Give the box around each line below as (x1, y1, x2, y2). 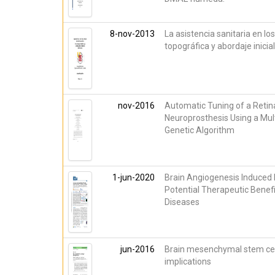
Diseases (165, 197, 199, 207)
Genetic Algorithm (165, 125, 234, 135)
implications (165, 257, 211, 266)
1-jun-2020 (112, 172, 155, 182)
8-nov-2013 (110, 29, 155, 39)
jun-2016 (120, 244, 155, 254)
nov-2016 (118, 101, 155, 110)
